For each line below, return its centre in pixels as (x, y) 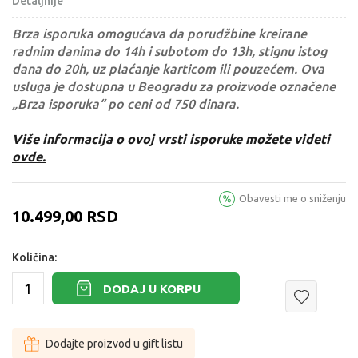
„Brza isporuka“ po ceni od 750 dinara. (125, 104)
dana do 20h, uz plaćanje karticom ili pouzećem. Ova (168, 69)
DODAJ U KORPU (152, 288)
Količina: (34, 258)
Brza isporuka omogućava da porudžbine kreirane (159, 34)
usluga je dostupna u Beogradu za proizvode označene (174, 87)
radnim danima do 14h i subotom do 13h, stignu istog (169, 52)
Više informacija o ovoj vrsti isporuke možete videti (171, 139)
